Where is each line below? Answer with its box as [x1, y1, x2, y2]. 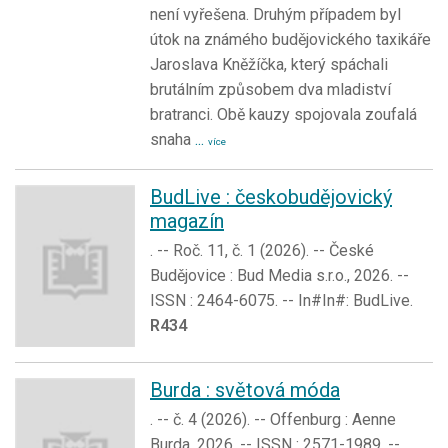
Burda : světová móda [150, 378, 340, 403]
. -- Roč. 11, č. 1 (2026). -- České [150, 240, 374, 260]
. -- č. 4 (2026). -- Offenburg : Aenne [150, 410, 396, 430]
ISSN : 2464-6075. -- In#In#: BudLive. [150, 290, 413, 310]
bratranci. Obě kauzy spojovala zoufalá [150, 104, 417, 124]
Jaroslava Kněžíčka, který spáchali [150, 54, 388, 74]
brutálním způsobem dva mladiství [150, 79, 391, 99]
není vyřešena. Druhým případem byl [150, 4, 401, 24]
